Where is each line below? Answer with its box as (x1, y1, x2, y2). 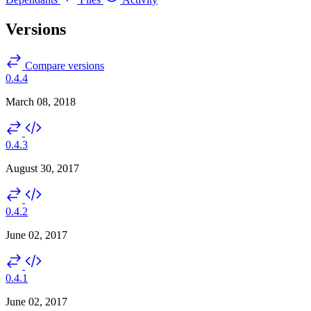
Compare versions (22, 59, 104, 72)
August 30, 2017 (6, 162, 79, 174)
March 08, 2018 (6, 95, 76, 108)
